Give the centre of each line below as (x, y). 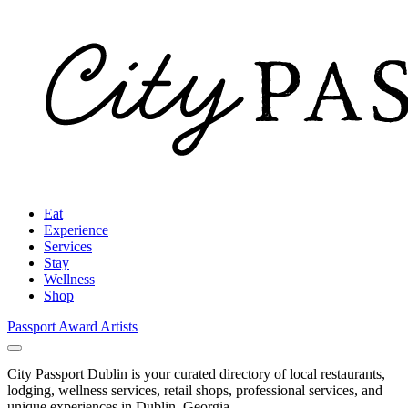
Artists (119, 326)
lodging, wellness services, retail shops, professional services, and (195, 390)
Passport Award (54, 326)
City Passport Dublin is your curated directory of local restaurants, (196, 374)
